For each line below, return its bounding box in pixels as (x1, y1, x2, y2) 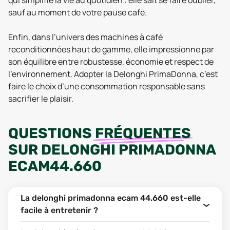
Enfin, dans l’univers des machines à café (8, 31, 163, 43)
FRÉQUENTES (95, 125, 191, 142)
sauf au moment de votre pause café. (8, 7, 147, 18)
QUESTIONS (8, 125, 95, 142)
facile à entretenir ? (21, 205, 98, 215)
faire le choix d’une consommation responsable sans (8, 81, 205, 92)
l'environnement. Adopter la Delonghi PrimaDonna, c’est (8, 68, 218, 80)
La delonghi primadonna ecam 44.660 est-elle (21, 193, 201, 203)
